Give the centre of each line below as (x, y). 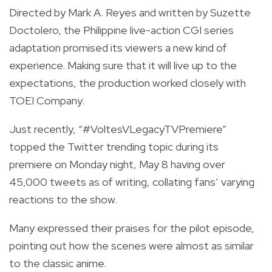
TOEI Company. (47, 100)
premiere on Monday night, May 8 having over (117, 164)
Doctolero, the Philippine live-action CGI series (121, 30)
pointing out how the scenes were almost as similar (131, 245)
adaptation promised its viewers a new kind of (118, 47)
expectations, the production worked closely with (127, 83)
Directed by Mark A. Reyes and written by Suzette (130, 12)
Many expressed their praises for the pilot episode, (132, 228)
